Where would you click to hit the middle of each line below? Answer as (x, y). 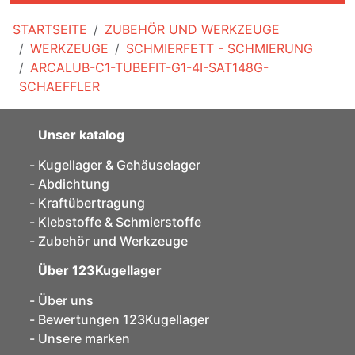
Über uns (66, 300)
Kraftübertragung (92, 202)
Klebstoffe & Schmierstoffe (120, 221)
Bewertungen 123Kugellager (124, 319)
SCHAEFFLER (59, 86)
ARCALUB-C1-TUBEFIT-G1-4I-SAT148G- (149, 67)
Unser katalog (81, 134)
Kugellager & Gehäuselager (119, 164)
